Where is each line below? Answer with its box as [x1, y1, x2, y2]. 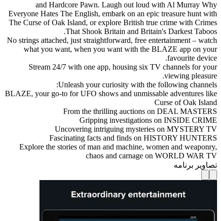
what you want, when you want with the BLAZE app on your [24, 44, 217, 53]
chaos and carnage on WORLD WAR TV [86, 151, 217, 160]
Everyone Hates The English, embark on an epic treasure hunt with [8, 9, 217, 18]
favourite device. [167, 53, 217, 62]
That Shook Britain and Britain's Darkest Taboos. [66, 27, 217, 36]
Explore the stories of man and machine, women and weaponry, [19, 142, 217, 151]
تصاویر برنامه [174, 160, 217, 169]
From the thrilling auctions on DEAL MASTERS [63, 107, 217, 115]
